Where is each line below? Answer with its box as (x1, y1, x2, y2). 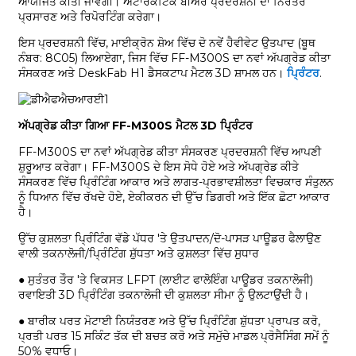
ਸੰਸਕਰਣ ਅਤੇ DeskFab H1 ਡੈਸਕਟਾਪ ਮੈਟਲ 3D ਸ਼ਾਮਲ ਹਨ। (17, 66, 287, 81)
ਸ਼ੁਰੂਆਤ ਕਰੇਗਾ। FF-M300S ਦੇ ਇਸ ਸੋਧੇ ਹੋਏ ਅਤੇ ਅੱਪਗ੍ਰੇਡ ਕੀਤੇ (17, 160, 299, 175)
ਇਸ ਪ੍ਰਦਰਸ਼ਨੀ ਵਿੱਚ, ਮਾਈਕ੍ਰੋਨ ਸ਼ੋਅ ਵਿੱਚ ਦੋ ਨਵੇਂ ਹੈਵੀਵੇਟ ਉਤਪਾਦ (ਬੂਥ (17, 36, 315, 51)
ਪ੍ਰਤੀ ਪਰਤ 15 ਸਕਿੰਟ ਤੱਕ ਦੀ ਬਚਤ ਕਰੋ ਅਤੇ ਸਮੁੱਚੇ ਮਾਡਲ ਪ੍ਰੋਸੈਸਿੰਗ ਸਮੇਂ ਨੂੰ (17, 329, 329, 344)
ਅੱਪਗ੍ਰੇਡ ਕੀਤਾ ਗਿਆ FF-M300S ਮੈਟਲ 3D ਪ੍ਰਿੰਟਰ (17, 118, 253, 133)
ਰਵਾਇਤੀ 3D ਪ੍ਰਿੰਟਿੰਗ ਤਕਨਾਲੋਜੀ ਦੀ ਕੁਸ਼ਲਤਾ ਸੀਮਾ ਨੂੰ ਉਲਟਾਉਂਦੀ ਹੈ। (17, 288, 309, 303)
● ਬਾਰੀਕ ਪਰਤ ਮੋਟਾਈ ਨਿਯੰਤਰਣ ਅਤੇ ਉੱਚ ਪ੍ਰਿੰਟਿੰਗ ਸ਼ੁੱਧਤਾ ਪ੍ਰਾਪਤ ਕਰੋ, (17, 314, 320, 329)
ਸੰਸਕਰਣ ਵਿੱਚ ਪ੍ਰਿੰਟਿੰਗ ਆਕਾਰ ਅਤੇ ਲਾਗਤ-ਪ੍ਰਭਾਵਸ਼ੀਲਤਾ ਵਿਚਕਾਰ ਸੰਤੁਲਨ (17, 175, 334, 190)
